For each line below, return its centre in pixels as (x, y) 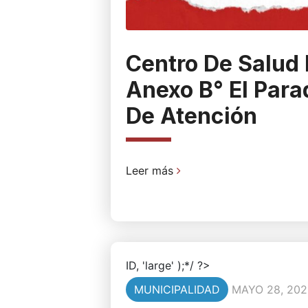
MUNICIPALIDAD (177, 290)
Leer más (151, 171)
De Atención (191, 116)
